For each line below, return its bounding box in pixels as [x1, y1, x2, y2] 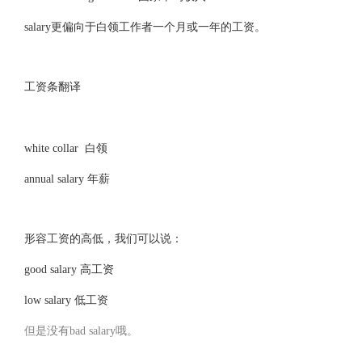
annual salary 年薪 [23, 173, 110, 185]
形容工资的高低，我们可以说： [23, 233, 183, 245]
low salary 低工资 [23, 294, 108, 306]
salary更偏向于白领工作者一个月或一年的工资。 [23, 21, 266, 33]
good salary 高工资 [23, 263, 114, 276]
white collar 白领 [23, 142, 107, 154]
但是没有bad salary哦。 [23, 325, 138, 337]
